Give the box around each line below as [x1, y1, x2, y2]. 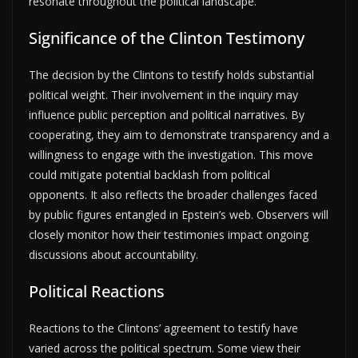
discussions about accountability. [29, 246, 198, 262]
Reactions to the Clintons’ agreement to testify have [29, 320, 298, 336]
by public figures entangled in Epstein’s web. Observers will [29, 206, 328, 222]
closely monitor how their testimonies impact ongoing [29, 226, 308, 242]
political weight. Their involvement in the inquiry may [29, 86, 298, 102]
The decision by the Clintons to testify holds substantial [29, 66, 314, 82]
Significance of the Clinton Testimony [29, 26, 304, 49]
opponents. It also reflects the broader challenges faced [29, 186, 317, 202]
